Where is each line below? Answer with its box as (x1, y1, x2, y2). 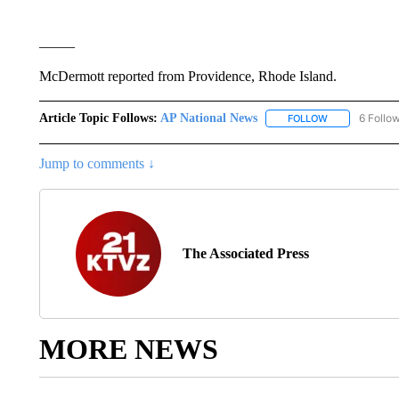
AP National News (159, 111, 257, 125)
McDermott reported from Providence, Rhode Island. (38, 69, 337, 84)
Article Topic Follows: (38, 111, 158, 125)
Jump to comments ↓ (38, 156, 155, 172)
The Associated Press (182, 246, 309, 262)
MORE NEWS (38, 333, 218, 366)
